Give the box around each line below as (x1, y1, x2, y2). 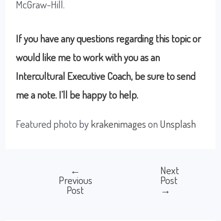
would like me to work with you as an (16, 50, 160, 64)
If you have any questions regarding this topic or (16, 32, 201, 45)
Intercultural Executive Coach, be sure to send (16, 69, 196, 83)
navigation (39, 185, 79, 199)
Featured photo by (16, 117, 91, 131)
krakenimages (91, 117, 147, 131)
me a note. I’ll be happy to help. (16, 88, 139, 102)
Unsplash (160, 117, 196, 131)
